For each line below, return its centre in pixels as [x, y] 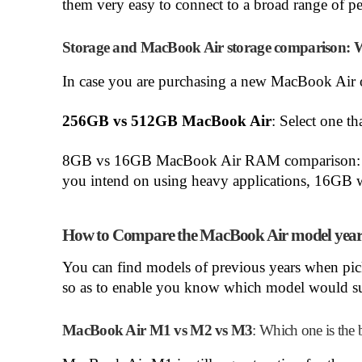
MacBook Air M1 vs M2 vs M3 [158, 330]
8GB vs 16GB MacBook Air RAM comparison [210, 160]
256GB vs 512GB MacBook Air [167, 121]
